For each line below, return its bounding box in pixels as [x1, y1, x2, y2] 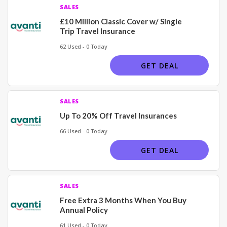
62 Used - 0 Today [60, 42, 107, 50]
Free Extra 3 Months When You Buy [60, 195, 186, 205]
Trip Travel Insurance [60, 26, 135, 35]
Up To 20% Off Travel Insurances [60, 110, 177, 120]
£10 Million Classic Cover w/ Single [60, 16, 182, 26]
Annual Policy [60, 205, 108, 214]
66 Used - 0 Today [60, 127, 107, 135]
